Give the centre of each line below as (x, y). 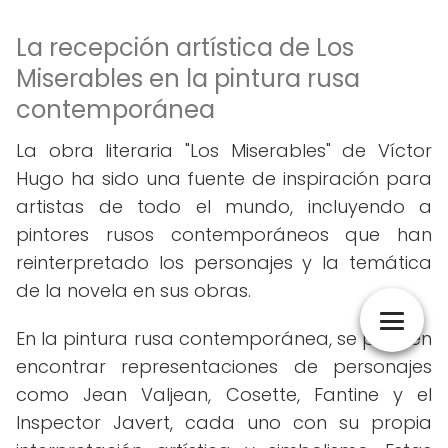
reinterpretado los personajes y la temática (224, 262)
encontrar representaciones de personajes (224, 366)
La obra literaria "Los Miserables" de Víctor (224, 150)
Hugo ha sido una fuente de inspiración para (224, 178)
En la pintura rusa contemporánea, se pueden (224, 338)
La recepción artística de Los (185, 47)
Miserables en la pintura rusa (188, 78)
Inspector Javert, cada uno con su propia (224, 422)
